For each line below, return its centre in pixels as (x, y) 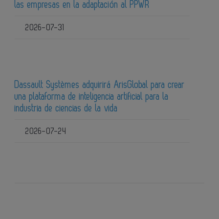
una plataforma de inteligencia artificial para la (92, 97)
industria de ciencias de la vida (66, 108)
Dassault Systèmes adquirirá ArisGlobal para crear (100, 85)
